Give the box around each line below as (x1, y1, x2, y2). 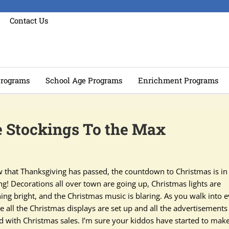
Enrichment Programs (138, 75, 218, 85)
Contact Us (10, 15, 48, 26)
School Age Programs (45, 75, 122, 85)
